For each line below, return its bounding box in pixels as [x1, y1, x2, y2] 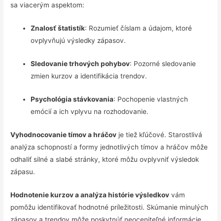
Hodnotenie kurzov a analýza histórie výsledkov [10, 190, 170, 199]
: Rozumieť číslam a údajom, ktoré [85, 24, 192, 33]
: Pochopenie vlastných [113, 95, 188, 103]
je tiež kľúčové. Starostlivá [116, 130, 203, 139]
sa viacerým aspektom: [10, 1, 85, 9]
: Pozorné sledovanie [130, 60, 196, 68]
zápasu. [10, 167, 36, 176]
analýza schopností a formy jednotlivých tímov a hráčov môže [10, 143, 208, 151]
